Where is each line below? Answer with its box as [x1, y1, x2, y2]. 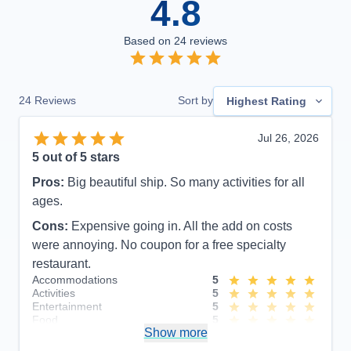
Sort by [178, 94, 213, 107]
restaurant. [32, 257, 91, 271]
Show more [143, 326, 208, 340]
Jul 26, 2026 [258, 132, 319, 145]
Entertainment [32, 300, 102, 313]
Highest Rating [226, 94, 306, 107]
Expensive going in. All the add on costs [71, 219, 292, 233]
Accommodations [32, 273, 118, 287]
